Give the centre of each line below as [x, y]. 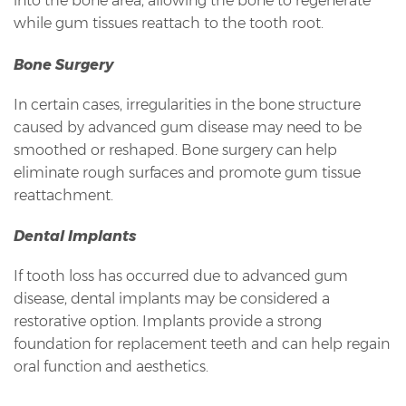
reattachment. [63, 195]
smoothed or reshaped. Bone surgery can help [175, 150]
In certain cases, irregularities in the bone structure [187, 104]
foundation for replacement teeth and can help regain [202, 344]
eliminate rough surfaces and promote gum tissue [187, 172]
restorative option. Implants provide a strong [168, 322]
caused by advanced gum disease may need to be [188, 127]
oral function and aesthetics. [111, 367]
